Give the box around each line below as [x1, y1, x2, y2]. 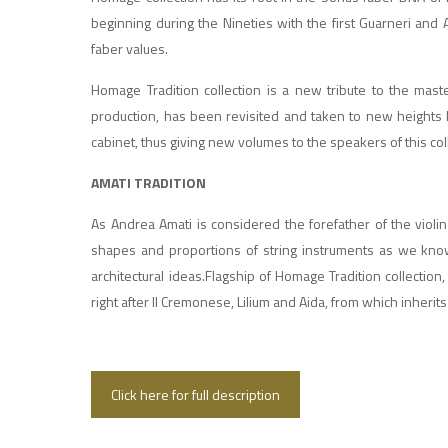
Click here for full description [111, 384, 281, 405]
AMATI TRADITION [91, 172, 207, 193]
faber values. [91, 38, 169, 59]
